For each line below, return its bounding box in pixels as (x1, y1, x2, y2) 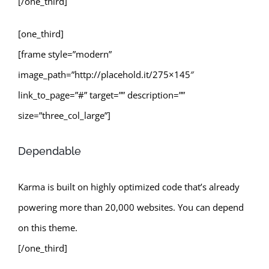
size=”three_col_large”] (18, 109, 110, 121)
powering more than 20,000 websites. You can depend (18, 201, 244, 213)
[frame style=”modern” (18, 47, 112, 60)
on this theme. (18, 221, 77, 234)
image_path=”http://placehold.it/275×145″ (18, 68, 194, 80)
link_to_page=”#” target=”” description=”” (18, 88, 185, 101)
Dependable (18, 144, 81, 157)
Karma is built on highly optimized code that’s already (18, 180, 240, 193)
